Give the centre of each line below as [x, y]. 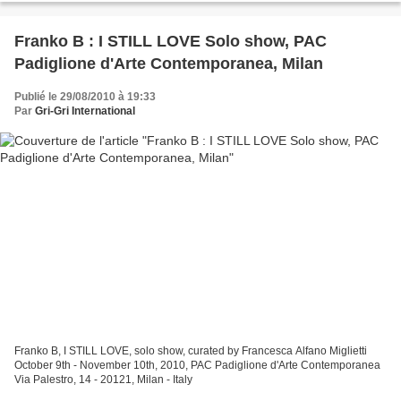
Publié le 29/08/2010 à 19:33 [85, 97]
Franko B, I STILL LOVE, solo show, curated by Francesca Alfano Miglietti [191, 350]
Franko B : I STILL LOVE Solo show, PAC [171, 42]
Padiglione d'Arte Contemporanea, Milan [169, 64]
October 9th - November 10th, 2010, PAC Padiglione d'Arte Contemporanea [197, 365]
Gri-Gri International [85, 111]
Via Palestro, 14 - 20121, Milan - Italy [103, 379]
